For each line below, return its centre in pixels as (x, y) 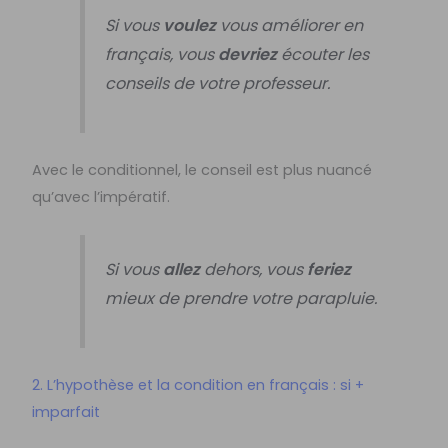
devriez (247, 54)
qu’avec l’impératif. (101, 197)
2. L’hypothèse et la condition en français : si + (198, 384)
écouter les (322, 54)
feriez (328, 269)
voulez (189, 25)
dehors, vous (253, 269)
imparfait (66, 411)
